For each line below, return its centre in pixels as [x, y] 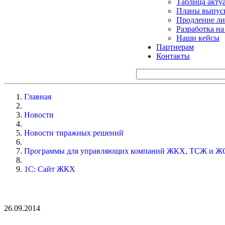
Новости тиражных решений [74, 133]
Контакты [173, 56]
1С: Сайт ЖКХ [50, 169]
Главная [38, 96]
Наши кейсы [198, 38]
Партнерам [175, 47]
